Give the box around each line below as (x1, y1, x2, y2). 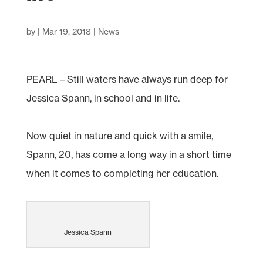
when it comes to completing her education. (26, 167, 218, 179)
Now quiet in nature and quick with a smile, (26, 129, 213, 141)
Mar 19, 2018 (42, 26, 91, 37)
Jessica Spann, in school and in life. (26, 92, 180, 104)
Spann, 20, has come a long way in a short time (26, 148, 231, 160)
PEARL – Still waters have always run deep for (26, 73, 228, 85)
